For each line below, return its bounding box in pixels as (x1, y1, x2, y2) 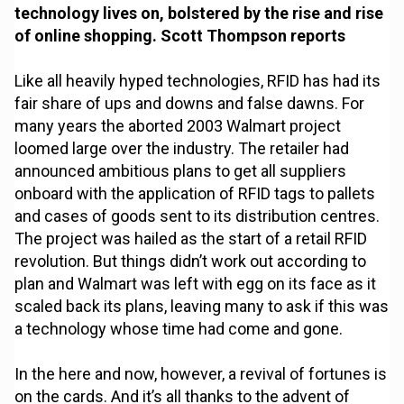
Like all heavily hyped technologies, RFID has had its (14, 71, 381, 91)
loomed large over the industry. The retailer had (14, 139, 350, 159)
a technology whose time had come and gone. (14, 319, 344, 339)
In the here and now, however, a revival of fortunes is (14, 364, 388, 384)
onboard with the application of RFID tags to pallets (14, 184, 376, 204)
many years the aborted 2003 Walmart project (14, 116, 342, 136)
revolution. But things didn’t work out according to (14, 252, 367, 271)
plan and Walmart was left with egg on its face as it (14, 274, 377, 294)
